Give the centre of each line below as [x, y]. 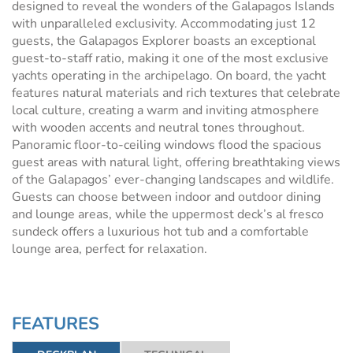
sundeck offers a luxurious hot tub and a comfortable [160, 232]
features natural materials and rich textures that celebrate [176, 93]
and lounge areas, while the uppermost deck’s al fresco [168, 214]
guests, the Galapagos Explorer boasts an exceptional [164, 41]
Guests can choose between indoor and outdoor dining [166, 197]
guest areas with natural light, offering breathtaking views [176, 162]
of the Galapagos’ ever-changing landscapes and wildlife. [173, 180]
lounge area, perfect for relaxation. [110, 249]
